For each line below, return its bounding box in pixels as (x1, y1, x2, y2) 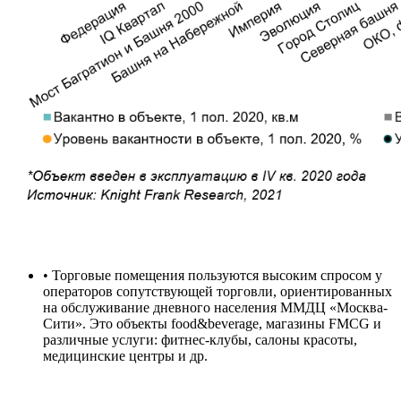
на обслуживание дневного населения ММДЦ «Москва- (43, 299, 388, 315)
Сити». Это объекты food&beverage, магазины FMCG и (43, 315, 381, 331)
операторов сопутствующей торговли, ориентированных (43, 283, 392, 299)
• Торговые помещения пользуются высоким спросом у (43, 267, 382, 283)
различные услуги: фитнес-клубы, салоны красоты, (43, 331, 357, 347)
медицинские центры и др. (43, 347, 208, 363)
